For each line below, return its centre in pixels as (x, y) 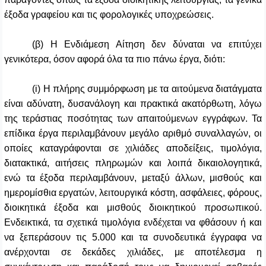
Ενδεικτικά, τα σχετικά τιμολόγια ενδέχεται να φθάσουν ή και (133, 223)
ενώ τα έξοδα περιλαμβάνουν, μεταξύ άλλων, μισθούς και (133, 178)
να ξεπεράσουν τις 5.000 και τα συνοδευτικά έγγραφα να (133, 237)
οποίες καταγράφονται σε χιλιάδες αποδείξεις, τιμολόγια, (133, 148)
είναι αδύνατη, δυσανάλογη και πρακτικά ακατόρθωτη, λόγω (133, 104)
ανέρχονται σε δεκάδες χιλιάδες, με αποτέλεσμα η (133, 252)
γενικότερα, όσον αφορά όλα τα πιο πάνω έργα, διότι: (115, 59)
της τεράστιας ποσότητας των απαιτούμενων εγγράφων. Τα (133, 119)
